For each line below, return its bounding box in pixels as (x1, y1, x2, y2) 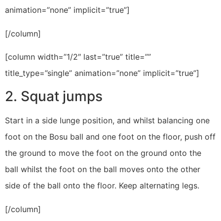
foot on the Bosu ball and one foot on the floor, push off (5, 132, 216, 142)
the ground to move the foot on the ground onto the (5, 148, 201, 158)
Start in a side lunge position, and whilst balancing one (5, 115, 210, 126)
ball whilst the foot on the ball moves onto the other (5, 164, 200, 175)
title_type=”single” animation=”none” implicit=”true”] (5, 68, 199, 78)
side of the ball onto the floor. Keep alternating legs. (5, 181, 199, 191)
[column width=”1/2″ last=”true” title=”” (5, 52, 151, 62)
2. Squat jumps (5, 88, 103, 105)
